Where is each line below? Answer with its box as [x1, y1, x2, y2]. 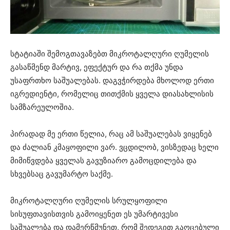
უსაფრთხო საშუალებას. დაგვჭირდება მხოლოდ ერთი [10, 75, 214, 85]
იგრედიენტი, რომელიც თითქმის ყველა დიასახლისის [10, 88, 214, 99]
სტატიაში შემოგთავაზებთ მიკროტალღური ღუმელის [10, 48, 209, 59]
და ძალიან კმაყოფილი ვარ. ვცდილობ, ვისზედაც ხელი [10, 142, 219, 152]
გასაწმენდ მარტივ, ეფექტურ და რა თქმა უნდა [10, 62, 183, 72]
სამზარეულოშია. [10, 102, 74, 112]
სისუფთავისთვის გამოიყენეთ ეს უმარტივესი [10, 208, 178, 219]
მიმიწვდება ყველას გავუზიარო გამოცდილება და [10, 155, 197, 165]
